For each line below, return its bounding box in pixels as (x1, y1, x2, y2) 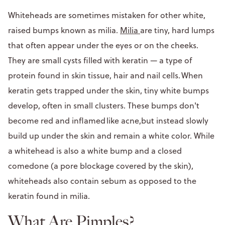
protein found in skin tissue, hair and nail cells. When (8, 69, 203, 81)
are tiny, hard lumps (140, 24, 214, 36)
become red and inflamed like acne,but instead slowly (8, 115, 208, 126)
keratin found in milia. (8, 190, 92, 201)
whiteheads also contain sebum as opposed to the (8, 175, 196, 186)
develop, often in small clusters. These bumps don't (8, 99, 199, 111)
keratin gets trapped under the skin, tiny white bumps (8, 84, 209, 96)
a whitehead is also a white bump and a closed (8, 145, 182, 156)
